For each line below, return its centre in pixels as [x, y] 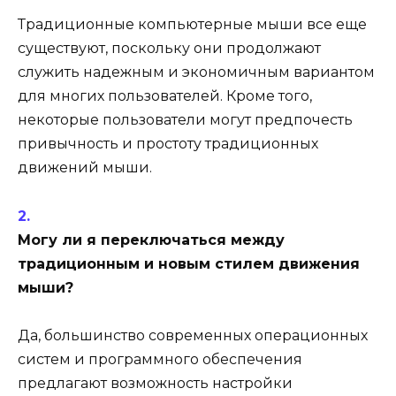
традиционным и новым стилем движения [189, 263]
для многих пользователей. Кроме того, [165, 96]
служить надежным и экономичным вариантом [196, 72]
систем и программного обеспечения [160, 359]
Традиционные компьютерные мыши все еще [192, 25]
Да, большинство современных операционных [193, 335]
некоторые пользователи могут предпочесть [185, 120]
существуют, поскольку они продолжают [169, 49]
